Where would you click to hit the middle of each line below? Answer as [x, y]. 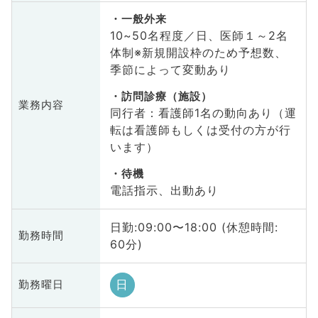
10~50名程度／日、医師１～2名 [199, 36]
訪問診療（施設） [166, 97]
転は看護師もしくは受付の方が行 [200, 130]
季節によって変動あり [170, 70]
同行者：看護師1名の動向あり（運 [203, 113]
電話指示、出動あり [164, 191]
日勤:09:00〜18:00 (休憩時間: [194, 227]
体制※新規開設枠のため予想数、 [198, 53]
